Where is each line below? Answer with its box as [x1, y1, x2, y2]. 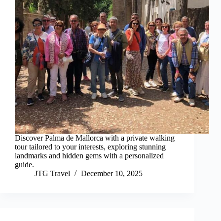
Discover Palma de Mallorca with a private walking [15, 134, 175, 143]
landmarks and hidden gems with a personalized [15, 151, 164, 160]
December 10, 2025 [81, 169, 143, 178]
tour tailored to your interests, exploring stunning [15, 143, 166, 151]
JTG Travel [35, 169, 70, 178]
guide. [15, 160, 34, 169]
